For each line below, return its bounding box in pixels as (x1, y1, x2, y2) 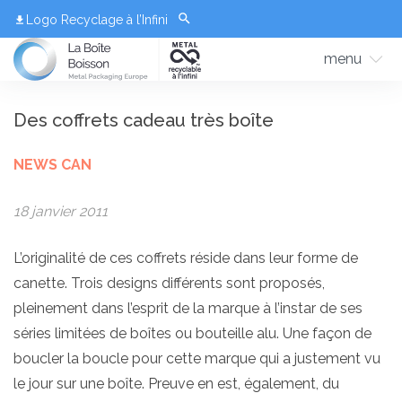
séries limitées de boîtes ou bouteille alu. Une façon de (13, 325, 371, 343)
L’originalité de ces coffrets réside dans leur (13, 249, 297, 267)
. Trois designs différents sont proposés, (65, 275, 325, 293)
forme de (297, 249, 358, 267)
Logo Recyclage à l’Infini (26, 13, 168, 27)
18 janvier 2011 (13, 203, 108, 221)
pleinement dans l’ (13, 300, 132, 318)
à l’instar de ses (259, 300, 363, 318)
